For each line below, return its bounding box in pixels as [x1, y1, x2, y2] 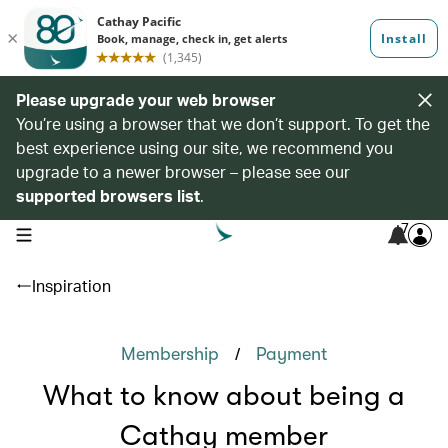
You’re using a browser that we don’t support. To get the [16, 113, 430, 134]
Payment [256, 344, 327, 364]
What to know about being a [43, 380, 405, 412]
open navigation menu [15, 225, 142, 241]
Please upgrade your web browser [16, 89, 276, 110]
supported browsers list [16, 185, 200, 206]
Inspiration [32, 275, 111, 296]
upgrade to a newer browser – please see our [16, 161, 350, 182]
